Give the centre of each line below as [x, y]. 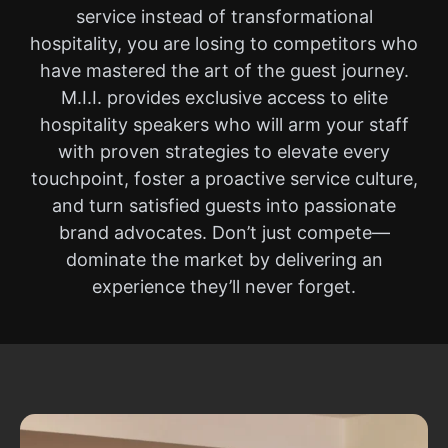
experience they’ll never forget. [224, 286]
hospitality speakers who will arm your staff [224, 124]
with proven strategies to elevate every [224, 151]
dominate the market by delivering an [224, 259]
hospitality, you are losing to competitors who [224, 43]
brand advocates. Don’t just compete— [224, 232]
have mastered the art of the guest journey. [224, 70]
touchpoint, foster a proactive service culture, [224, 178]
